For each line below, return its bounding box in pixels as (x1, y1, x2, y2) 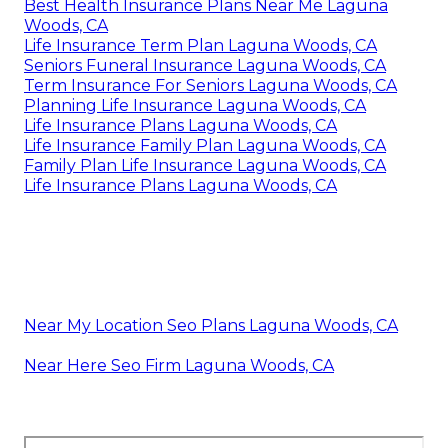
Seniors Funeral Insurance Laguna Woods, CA (24, 56, 386, 76)
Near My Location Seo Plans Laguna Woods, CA (24, 316, 398, 336)
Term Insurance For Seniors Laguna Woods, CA (24, 76, 397, 96)
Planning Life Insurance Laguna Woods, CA (24, 96, 366, 116)
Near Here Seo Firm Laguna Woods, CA (24, 356, 334, 376)
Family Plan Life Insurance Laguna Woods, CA (24, 156, 386, 176)
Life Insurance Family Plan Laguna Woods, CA (24, 136, 386, 156)
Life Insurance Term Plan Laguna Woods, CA (24, 36, 377, 56)
